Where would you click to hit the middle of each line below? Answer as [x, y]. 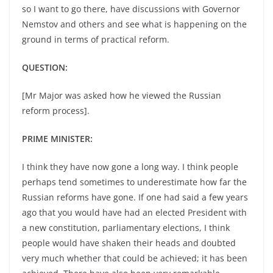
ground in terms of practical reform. [96, 39]
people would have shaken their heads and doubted [129, 243]
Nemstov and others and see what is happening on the [134, 24]
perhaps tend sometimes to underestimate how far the [134, 182]
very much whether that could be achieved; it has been [135, 258]
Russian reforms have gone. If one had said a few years [135, 197]
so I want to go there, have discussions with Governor [131, 9]
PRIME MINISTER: [57, 139]
